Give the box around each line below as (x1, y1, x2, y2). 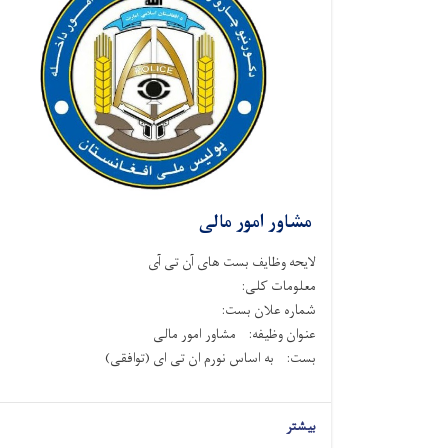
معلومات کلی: (229, 273, 316, 299)
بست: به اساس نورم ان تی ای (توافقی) (105, 345, 316, 371)
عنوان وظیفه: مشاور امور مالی (150, 321, 316, 347)
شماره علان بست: (209, 297, 316, 323)
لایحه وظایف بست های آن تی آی (148, 249, 316, 275)
